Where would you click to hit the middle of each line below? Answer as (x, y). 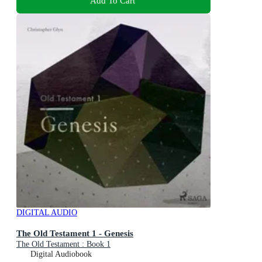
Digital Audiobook (61, 254)
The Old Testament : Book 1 (63, 244)
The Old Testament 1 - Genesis (75, 233)
